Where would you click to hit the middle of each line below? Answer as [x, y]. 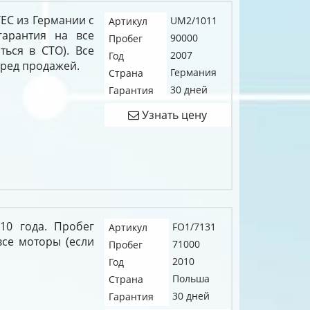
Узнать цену [173, 115]
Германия [193, 72]
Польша [191, 278]
